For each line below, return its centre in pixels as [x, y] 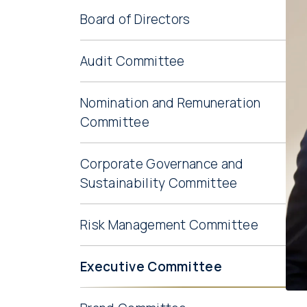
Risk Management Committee [169, 225]
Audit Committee [133, 61]
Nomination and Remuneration [171, 103]
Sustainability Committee [159, 183]
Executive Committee [151, 267]
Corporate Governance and [162, 164]
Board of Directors [135, 19]
